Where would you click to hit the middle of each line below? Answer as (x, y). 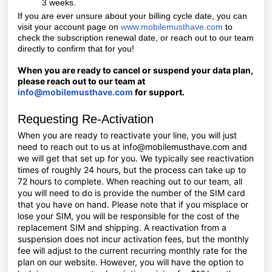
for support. (160, 92)
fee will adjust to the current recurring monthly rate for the (132, 250)
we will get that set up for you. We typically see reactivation (136, 158)
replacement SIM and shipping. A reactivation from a (122, 227)
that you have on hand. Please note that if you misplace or (133, 204)
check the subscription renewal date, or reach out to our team (136, 37)
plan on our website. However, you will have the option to (131, 262)
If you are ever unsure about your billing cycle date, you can (132, 15)
